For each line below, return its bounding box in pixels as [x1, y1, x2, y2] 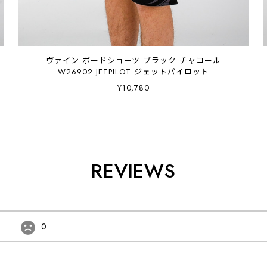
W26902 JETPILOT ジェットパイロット [96, 66, 209, 77]
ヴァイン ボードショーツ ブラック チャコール [45, 54, 222, 66]
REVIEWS [91, 157, 176, 185]
